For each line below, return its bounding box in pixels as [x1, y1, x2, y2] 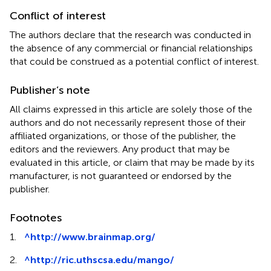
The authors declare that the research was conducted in [10, 28, 251, 41]
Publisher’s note [10, 83, 90, 97]
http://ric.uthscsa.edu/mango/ [30, 253, 174, 266]
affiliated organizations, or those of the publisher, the [10, 129, 236, 142]
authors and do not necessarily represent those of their [10, 116, 246, 128]
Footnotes [10, 211, 62, 224]
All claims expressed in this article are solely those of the [10, 103, 252, 115]
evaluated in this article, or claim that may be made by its [10, 156, 255, 168]
